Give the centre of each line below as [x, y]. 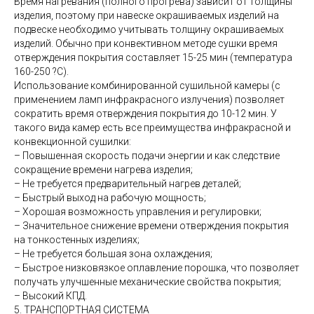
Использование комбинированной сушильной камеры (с [147, 85]
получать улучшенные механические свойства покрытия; [148, 281]
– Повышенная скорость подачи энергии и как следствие [147, 155]
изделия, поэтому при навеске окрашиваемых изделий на [146, 15]
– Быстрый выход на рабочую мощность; [110, 197]
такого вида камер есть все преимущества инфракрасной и [152, 127]
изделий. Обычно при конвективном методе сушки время [146, 43]
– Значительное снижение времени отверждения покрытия [151, 225]
